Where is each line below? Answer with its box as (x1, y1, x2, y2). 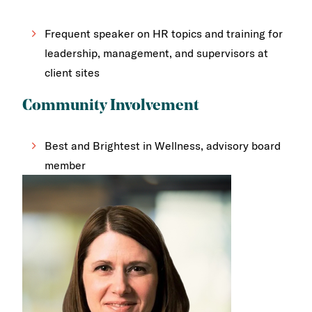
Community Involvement (22, 97, 199, 114)
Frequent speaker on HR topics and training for (45, 26, 283, 40)
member (45, 158, 86, 173)
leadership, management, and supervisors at (45, 45, 268, 60)
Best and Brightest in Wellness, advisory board (45, 139, 281, 153)
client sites (45, 65, 100, 79)
